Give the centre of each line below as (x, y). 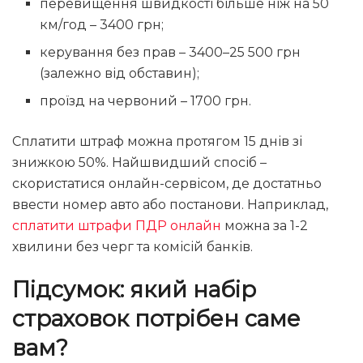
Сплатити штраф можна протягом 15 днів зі (157, 141)
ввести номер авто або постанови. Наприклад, (170, 204)
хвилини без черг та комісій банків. (132, 246)
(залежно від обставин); (120, 73)
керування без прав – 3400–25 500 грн (171, 52)
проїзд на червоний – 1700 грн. (146, 100)
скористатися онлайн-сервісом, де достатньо (167, 183)
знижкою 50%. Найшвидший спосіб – (139, 162)
